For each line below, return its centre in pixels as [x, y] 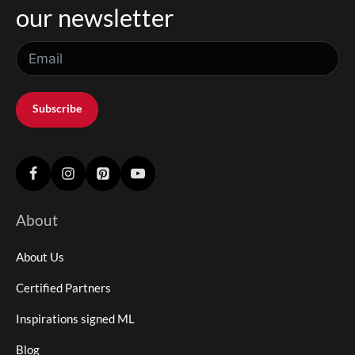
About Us [40, 257]
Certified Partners [63, 288]
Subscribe [57, 109]
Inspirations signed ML [75, 319]
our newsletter [95, 18]
